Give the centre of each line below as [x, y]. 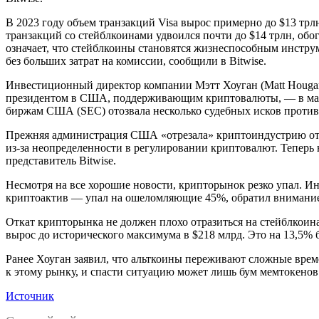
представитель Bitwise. [62, 161]
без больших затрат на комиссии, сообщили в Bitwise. [136, 61]
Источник [30, 296]
